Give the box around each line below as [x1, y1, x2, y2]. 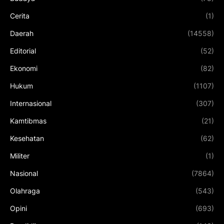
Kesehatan [10, 133, 44, 142]
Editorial [10, 46, 36, 55]
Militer [10, 151, 29, 160]
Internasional [10, 98, 51, 107]
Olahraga [10, 186, 40, 195]
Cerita [10, 11, 29, 20]
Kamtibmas [10, 116, 46, 125]
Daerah [10, 28, 33, 37]
